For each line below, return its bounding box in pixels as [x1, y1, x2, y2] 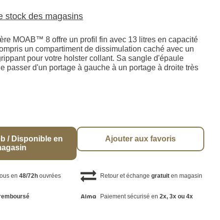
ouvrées [38, 172, 61, 180]
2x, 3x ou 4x [159, 192, 193, 200]
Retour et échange [100, 172, 151, 180]
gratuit [151, 172, 169, 180]
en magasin [169, 172, 202, 180]
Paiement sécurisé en [100, 192, 160, 200]
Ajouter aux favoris [105, 135, 176, 143]
